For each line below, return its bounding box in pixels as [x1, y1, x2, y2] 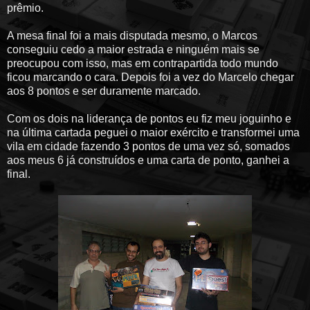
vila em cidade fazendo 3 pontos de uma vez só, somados [7, 140, 290, 152]
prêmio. [7, 1, 44, 14]
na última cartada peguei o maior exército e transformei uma [7, 126, 300, 138]
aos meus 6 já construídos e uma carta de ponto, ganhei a [7, 154, 289, 166]
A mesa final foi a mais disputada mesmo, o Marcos [7, 29, 257, 42]
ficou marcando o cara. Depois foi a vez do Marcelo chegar [7, 71, 294, 83]
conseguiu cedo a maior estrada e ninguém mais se [7, 43, 259, 55]
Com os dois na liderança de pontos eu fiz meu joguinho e [7, 112, 291, 125]
